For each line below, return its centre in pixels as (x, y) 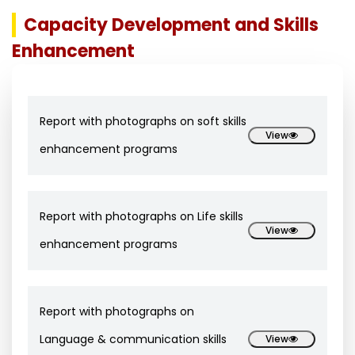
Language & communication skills (133, 339)
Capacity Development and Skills (171, 25)
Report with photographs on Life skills (141, 216)
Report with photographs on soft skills (143, 121)
